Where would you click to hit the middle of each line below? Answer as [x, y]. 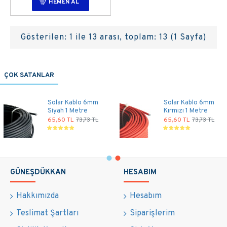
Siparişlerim [152, 213]
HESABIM [140, 173]
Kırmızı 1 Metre [186, 111]
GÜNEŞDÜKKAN [38, 173]
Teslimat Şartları [47, 213]
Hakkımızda [37, 196]
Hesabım [146, 196]
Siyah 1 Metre [68, 111]
